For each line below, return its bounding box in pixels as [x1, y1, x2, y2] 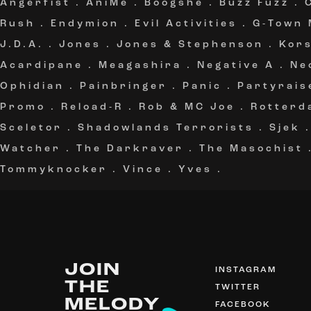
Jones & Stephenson [117, 40, 264, 50]
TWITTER [215, 283, 260, 292]
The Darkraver [76, 144, 184, 154]
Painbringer [80, 81, 167, 92]
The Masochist [199, 144, 303, 154]
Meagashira [99, 60, 182, 71]
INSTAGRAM [215, 266, 276, 274]
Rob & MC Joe [139, 102, 235, 112]
